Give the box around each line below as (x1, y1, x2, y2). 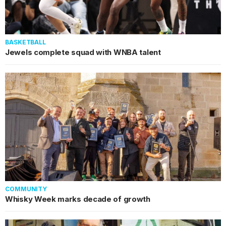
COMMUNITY (5, 185, 47, 193)
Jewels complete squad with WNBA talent (5, 47, 161, 57)
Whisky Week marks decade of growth (5, 194, 150, 204)
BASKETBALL (5, 38, 46, 46)
